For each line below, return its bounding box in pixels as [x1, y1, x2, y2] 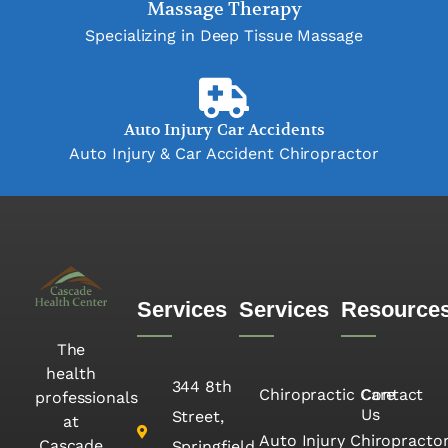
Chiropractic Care [259, 385, 396, 405]
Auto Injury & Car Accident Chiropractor [69, 144, 379, 164]
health [46, 364, 96, 384]
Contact [361, 385, 424, 405]
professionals [35, 388, 138, 408]
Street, [171, 407, 224, 427]
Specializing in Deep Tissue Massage [85, 26, 363, 46]
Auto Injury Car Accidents [123, 120, 325, 141]
